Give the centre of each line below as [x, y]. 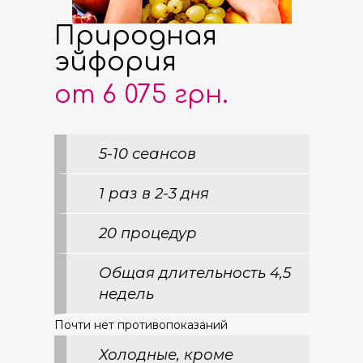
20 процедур [147, 233]
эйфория [115, 62]
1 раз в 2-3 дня [154, 193]
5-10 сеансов [147, 154]
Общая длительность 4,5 [194, 273]
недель [126, 294]
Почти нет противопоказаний [141, 325]
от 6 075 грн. [141, 95]
